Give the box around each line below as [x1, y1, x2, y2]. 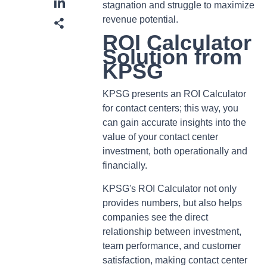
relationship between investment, [102, 226, 241, 237]
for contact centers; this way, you [102, 103, 238, 114]
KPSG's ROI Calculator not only [102, 183, 237, 194]
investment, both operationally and [102, 146, 247, 157]
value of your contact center [102, 132, 218, 142]
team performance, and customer [102, 240, 241, 251]
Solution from [102, 44, 242, 69]
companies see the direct [102, 212, 208, 222]
